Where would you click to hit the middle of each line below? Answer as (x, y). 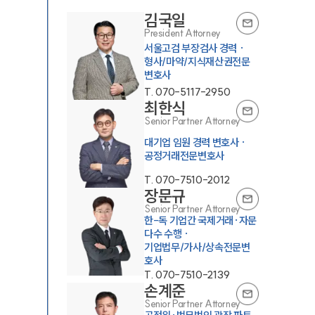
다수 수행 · (167, 234)
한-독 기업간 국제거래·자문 (200, 220)
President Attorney (182, 33)
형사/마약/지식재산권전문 (197, 61)
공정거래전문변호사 (184, 156)
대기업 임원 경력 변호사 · (195, 142)
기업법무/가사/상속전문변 (197, 247)
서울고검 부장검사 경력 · (194, 48)
